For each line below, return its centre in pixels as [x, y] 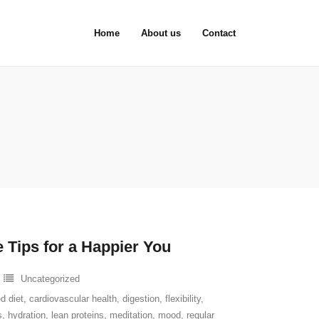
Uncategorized [50, 279]
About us [161, 33]
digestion [141, 299]
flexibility [183, 299]
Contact [219, 33]
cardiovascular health [73, 299]
